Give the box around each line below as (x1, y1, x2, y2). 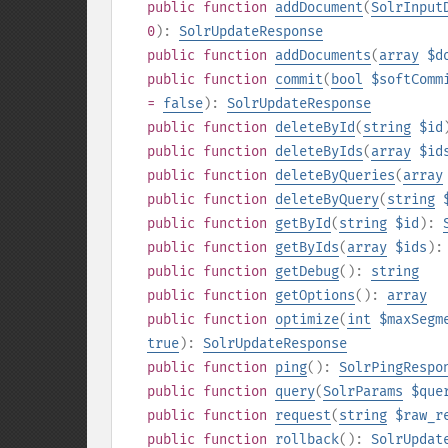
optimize (275, 311, 339, 328)
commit (275, 71, 323, 88)
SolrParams (323, 383, 403, 400)
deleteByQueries (275, 167, 395, 184)
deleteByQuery (275, 191, 379, 208)
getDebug (275, 263, 339, 280)
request (275, 407, 331, 424)
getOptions (275, 287, 355, 304)
